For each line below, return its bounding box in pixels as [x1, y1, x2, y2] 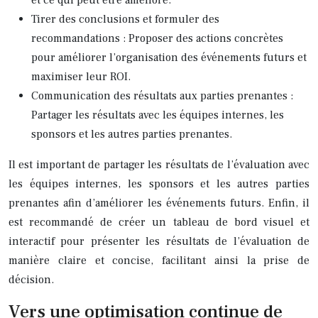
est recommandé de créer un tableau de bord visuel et [9, 214, 309, 229]
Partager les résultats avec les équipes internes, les [31, 107, 284, 122]
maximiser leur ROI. [31, 69, 131, 84]
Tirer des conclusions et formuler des [31, 11, 219, 26]
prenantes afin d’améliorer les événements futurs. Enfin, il [9, 195, 309, 210]
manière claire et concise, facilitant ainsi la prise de [9, 253, 309, 268]
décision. [9, 272, 54, 287]
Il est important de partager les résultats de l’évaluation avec [9, 157, 309, 172]
